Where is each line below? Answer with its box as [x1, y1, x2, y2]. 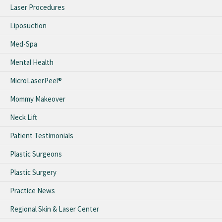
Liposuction [10, 20, 47, 30]
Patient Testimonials [10, 130, 73, 140]
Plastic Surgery [10, 167, 56, 177]
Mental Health [10, 57, 54, 67]
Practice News [10, 185, 55, 195]
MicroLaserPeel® [10, 75, 62, 85]
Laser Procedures [10, 2, 65, 12]
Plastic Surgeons [10, 149, 62, 159]
